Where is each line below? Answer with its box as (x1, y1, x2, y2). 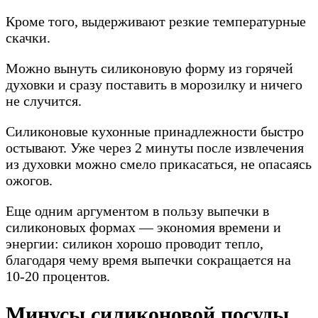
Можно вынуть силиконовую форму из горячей (6, 60, 293, 77)
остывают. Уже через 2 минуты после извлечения (6, 140, 304, 156)
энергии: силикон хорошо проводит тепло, (6, 236, 263, 252)
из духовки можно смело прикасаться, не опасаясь (6, 156, 312, 172)
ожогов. (6, 172, 53, 189)
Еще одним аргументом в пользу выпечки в (6, 203, 269, 219)
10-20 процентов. (6, 268, 110, 285)
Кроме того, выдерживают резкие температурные (6, 13, 306, 30)
